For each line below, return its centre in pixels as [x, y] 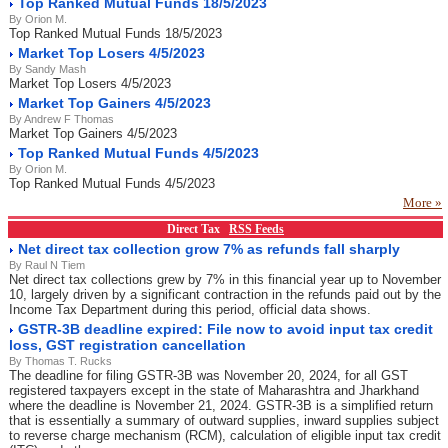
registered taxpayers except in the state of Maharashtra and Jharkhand [214, 390]
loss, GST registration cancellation [127, 345]
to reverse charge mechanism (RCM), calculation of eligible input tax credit [225, 435]
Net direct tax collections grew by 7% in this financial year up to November [225, 279]
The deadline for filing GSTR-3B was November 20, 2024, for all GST [208, 375]
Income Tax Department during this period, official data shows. [190, 309]
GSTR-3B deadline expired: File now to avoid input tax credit [225, 329]
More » [422, 202]
